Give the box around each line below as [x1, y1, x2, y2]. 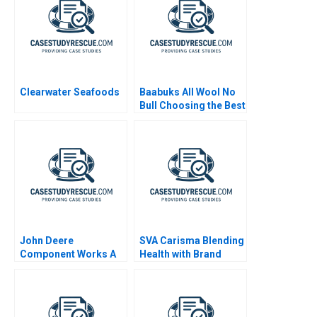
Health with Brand [139, 248, 221, 260]
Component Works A [20, 248, 116, 260]
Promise [139, 261, 180, 273]
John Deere [20, 234, 74, 246]
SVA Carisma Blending [139, 234, 244, 246]
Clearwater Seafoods [20, 86, 120, 98]
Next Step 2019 [139, 113, 209, 125]
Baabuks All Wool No [139, 86, 236, 98]
